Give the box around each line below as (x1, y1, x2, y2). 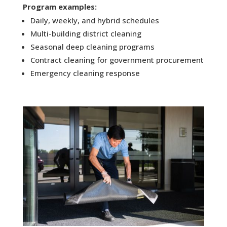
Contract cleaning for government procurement (30, 54, 204, 65)
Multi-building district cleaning (30, 28, 141, 39)
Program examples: (22, 1, 97, 12)
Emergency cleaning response (30, 67, 140, 78)
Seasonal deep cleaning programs (30, 41, 155, 52)
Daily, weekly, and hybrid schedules (30, 15, 159, 25)
